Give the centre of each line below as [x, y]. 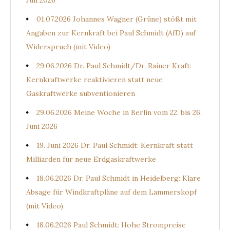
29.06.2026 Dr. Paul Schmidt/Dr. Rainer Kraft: [114, 66]
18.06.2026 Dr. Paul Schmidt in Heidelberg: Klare [119, 178]
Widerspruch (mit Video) [68, 47]
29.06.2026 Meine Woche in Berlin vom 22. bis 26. [119, 112]
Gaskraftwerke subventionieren [81, 93]
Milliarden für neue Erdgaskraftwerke [91, 159]
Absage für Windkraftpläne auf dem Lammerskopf [111, 192]
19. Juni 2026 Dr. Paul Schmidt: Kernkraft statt [115, 145]
